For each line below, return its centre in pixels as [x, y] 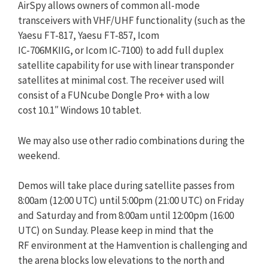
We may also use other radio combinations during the [131, 140]
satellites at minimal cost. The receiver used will [121, 80]
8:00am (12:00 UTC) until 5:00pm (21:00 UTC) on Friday [131, 200]
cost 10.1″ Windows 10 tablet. [80, 110]
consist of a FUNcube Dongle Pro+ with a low [114, 95]
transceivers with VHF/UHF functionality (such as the [132, 20]
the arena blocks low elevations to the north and [121, 260]
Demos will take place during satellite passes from [126, 185]
